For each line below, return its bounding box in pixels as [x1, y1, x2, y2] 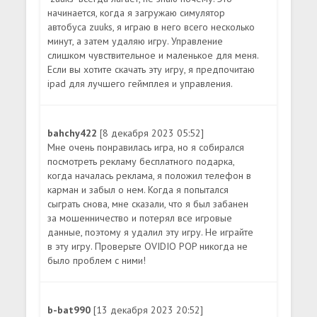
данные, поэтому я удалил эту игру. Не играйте [47, 225, 254, 238]
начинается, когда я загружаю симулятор [47, 6, 226, 19]
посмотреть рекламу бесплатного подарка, [47, 154, 235, 168]
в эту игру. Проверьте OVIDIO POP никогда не [47, 239, 248, 253]
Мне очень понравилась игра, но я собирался [47, 140, 245, 154]
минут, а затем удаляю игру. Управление [47, 34, 224, 47]
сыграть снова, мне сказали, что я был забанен [47, 197, 249, 210]
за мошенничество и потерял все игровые [47, 211, 233, 224]
